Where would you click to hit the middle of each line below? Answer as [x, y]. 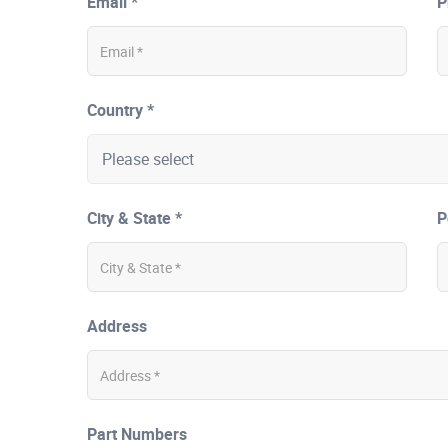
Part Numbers [137, 434]
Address [117, 326]
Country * [120, 110]
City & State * [134, 218]
